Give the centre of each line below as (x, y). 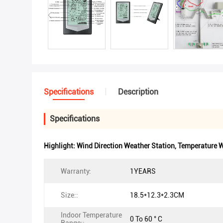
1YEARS (143, 171)
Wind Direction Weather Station (126, 146)
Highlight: (60, 146)
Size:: (69, 195)
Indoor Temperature (91, 215)
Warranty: (76, 171)
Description (138, 92)
